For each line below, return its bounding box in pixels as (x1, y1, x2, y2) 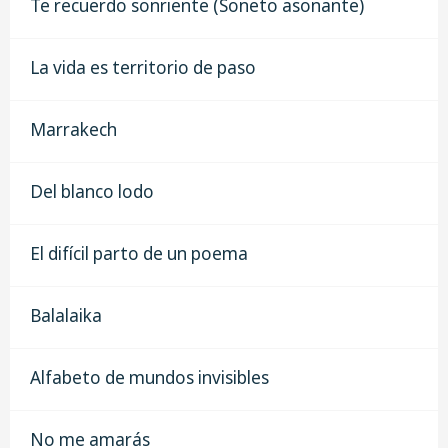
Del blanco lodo (30, 179, 154, 203)
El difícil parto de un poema (30, 241, 248, 265)
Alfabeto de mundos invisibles (30, 365, 269, 389)
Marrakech (30, 117, 117, 141)
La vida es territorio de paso (30, 55, 256, 79)
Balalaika (30, 303, 102, 327)
